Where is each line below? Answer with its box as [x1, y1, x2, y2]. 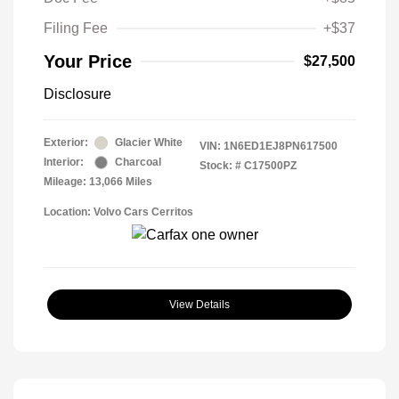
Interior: [44, 156, 84, 169]
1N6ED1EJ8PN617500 [224, 140, 338, 153]
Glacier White [115, 136, 183, 150]
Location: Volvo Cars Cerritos [44, 206, 193, 219]
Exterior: [44, 136, 88, 150]
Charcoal [115, 156, 161, 169]
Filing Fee [44, 20, 108, 37]
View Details [169, 298, 230, 312]
